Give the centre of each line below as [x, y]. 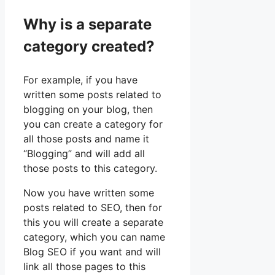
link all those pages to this [84, 267]
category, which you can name [94, 237]
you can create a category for [93, 124]
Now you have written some [89, 193]
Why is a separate [87, 25]
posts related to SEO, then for [93, 208]
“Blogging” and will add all [84, 154]
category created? [89, 47]
